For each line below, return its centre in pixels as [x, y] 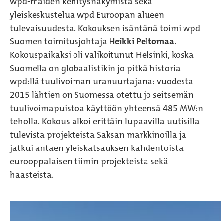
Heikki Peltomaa [142, 41]
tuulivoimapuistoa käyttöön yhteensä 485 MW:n [107, 108]
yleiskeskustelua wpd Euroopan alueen [87, 15]
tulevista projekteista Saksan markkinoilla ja [98, 135]
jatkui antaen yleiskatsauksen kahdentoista [97, 148]
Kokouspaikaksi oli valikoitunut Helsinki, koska [102, 55]
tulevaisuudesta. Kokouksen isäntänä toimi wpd [105, 28]
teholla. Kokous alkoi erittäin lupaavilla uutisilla [105, 121]
